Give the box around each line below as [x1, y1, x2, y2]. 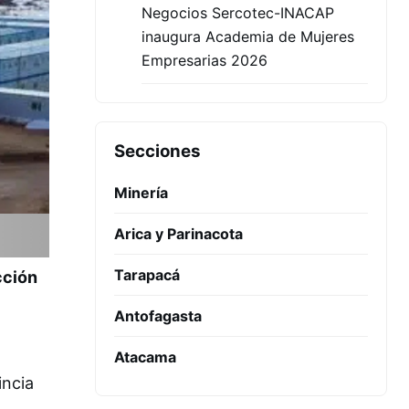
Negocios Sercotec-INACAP [142, 4, 334, 22]
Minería [114, 184, 168, 202]
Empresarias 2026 [142, 51, 267, 69]
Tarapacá [114, 266, 180, 284]
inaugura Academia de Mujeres [142, 27, 354, 46]
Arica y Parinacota [114, 225, 243, 243]
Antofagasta [114, 307, 202, 325]
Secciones [114, 141, 201, 162]
